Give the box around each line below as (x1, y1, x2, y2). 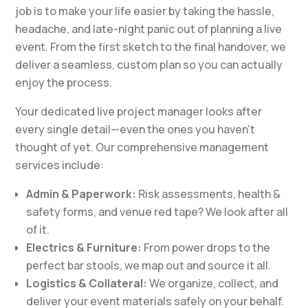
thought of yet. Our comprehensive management (15, 140, 269, 155)
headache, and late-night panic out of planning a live (15, 21, 283, 36)
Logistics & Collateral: (26, 276, 148, 291)
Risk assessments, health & (136, 186, 281, 201)
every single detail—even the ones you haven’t (15, 122, 256, 137)
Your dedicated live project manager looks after (15, 104, 263, 119)
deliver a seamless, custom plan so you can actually (15, 57, 283, 72)
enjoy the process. (15, 75, 113, 90)
